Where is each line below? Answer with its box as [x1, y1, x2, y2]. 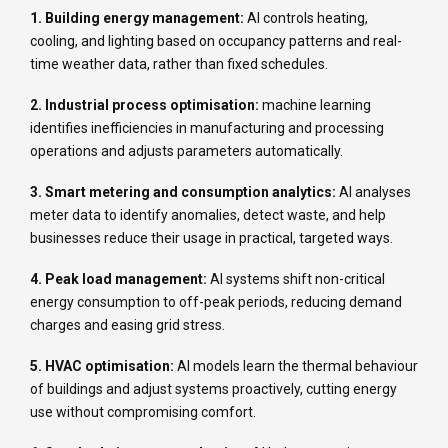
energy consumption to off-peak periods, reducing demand [30, 293, 402, 310]
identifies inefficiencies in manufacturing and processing [30, 119, 384, 136]
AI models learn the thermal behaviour [177, 357, 418, 374]
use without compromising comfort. [30, 403, 256, 420]
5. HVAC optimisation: [30, 357, 177, 374]
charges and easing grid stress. [30, 316, 225, 333]
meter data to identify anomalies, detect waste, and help [30, 206, 386, 223]
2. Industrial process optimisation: [30, 96, 262, 113]
